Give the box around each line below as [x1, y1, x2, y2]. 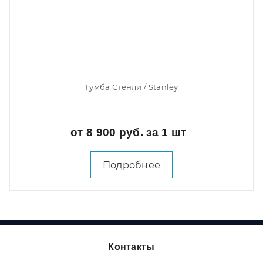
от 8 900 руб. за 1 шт [70, 126, 190, 139]
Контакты [108, 242, 155, 252]
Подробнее [102, 159, 161, 171]
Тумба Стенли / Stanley [85, 82, 178, 92]
